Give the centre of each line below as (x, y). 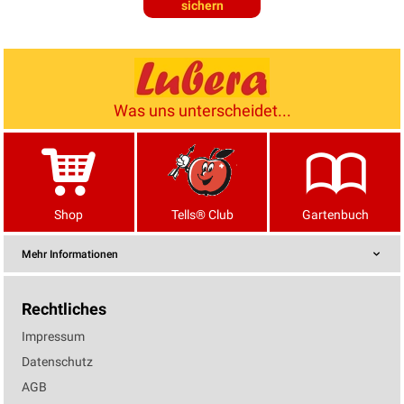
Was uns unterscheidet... (202, 111)
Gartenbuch (335, 215)
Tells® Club (202, 215)
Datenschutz (57, 362)
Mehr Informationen (70, 255)
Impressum (53, 337)
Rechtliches (64, 309)
